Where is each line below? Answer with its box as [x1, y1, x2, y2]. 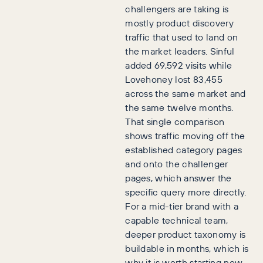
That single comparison [125, 114, 225, 129]
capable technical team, [125, 213, 228, 227]
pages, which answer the [125, 171, 232, 185]
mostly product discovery [125, 16, 234, 30]
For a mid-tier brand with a [125, 199, 238, 213]
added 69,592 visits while [125, 58, 232, 72]
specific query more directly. [125, 185, 247, 199]
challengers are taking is [125, 2, 229, 16]
